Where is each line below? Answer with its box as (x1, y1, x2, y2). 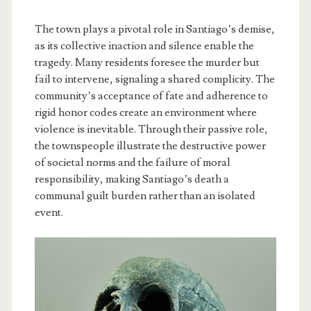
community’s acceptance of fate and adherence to (34, 89, 268, 103)
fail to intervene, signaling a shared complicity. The (34, 72, 275, 87)
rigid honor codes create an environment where (34, 106, 257, 120)
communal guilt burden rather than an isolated (34, 189, 255, 203)
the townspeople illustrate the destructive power (34, 139, 266, 153)
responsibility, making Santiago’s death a (34, 172, 229, 187)
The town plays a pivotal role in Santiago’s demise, (34, 22, 275, 37)
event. (34, 205, 63, 220)
